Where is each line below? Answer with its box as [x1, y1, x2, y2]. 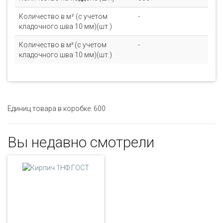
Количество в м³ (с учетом [19, 41, 107, 49]
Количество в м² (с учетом [19, 12, 108, 20]
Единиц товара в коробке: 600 [7, 105, 106, 112]
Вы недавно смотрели [7, 133, 154, 151]
